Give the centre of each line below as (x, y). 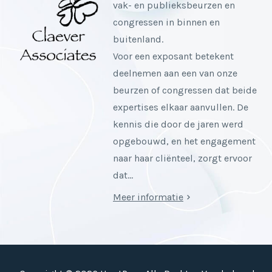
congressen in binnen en (166, 22)
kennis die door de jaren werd (178, 124)
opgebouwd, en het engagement (184, 141)
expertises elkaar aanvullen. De (181, 107)
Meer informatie (148, 197)
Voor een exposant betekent (173, 56)
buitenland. (138, 39)
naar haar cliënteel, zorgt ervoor (182, 158)
